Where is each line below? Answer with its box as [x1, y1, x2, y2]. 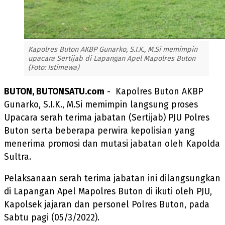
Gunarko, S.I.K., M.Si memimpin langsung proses [4, 99, 198, 110]
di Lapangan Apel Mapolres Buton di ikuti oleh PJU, [4, 186, 212, 197]
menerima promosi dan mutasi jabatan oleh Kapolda [4, 138, 220, 149]
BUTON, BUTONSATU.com [4, 86, 104, 97]
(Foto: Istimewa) [28, 63, 79, 72]
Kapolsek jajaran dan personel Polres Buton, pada [4, 199, 209, 210]
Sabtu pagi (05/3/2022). [4, 212, 99, 223]
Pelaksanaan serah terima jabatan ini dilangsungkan [4, 173, 220, 184]
